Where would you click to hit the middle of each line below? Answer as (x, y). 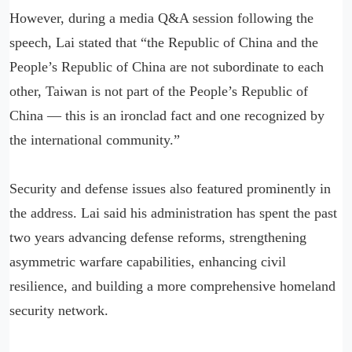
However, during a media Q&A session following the (161, 18)
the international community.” (95, 139)
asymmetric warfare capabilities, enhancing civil (148, 261)
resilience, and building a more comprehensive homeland (172, 286)
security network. (59, 310)
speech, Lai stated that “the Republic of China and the (164, 42)
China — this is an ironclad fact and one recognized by (167, 115)
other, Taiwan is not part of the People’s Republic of (159, 91)
